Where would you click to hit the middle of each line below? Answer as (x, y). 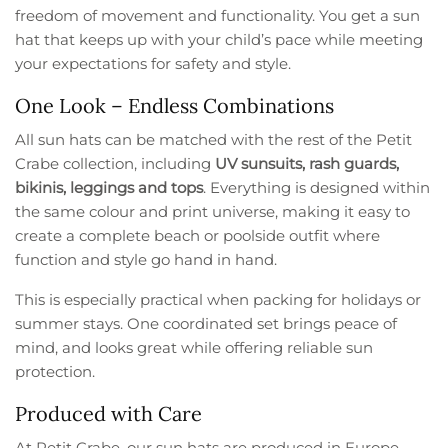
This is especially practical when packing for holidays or (218, 300)
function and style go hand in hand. (146, 260)
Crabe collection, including (115, 164)
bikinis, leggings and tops (109, 188)
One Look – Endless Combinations (174, 106)
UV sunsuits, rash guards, (307, 164)
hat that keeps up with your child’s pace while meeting (219, 40)
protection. (55, 372)
